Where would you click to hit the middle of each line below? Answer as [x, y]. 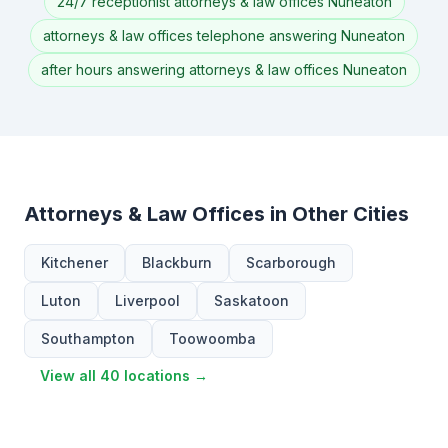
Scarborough [291, 262]
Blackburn [177, 262]
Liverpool [147, 300]
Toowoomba [212, 338]
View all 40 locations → [124, 375]
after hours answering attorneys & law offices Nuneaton [224, 69]
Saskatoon [251, 300]
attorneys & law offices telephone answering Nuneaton [224, 35]
